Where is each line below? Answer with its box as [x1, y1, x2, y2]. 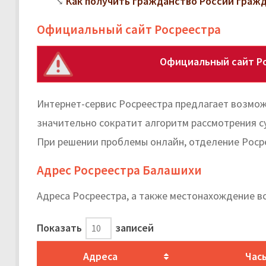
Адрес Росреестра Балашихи [37, 161, 202, 178]
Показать [37, 220, 84, 235]
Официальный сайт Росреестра [37, 21, 221, 37]
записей [113, 220, 154, 235]
